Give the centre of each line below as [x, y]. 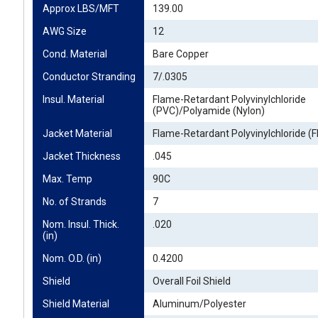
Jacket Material [77, 133]
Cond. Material [75, 54]
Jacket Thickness [82, 156]
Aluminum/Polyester [199, 304]
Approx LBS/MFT [81, 9]
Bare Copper [181, 54]
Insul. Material [73, 99]
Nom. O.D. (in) [72, 258]
